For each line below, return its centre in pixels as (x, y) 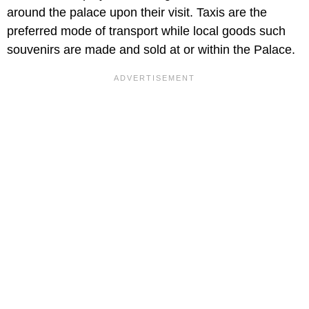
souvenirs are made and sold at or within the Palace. (151, 50)
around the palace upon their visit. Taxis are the (137, 13)
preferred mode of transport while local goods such (146, 31)
